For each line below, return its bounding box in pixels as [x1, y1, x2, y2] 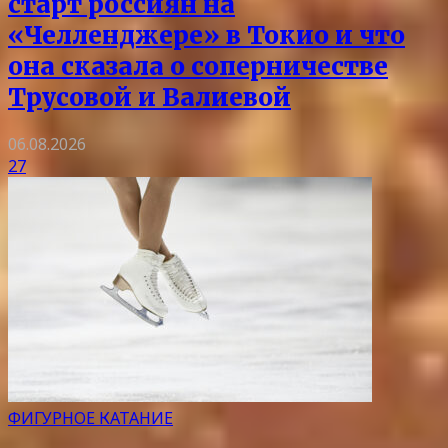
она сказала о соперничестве [8, 50, 388, 82]
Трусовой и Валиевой [8, 81, 291, 113]
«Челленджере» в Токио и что [8, 19, 405, 51]
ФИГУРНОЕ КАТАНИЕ [8, 406, 173, 429]
